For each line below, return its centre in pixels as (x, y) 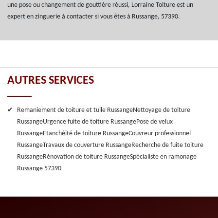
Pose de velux (154, 122)
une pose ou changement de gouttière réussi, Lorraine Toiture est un (100, 5)
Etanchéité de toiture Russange (86, 133)
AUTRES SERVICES (51, 81)
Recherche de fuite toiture (167, 145)
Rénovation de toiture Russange (86, 157)
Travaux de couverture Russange (87, 145)
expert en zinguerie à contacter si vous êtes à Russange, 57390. (94, 17)
